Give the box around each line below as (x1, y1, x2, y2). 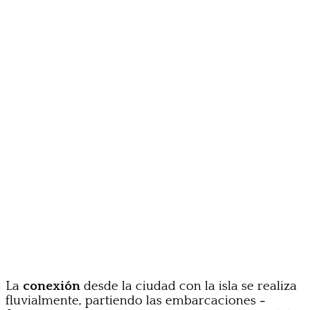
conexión (23, 278, 84, 293)
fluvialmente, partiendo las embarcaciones (6, 293, 259, 308)
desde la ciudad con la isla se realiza (84, 278, 297, 293)
